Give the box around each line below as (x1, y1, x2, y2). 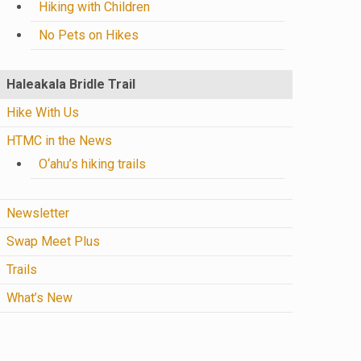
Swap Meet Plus (6, 234, 100, 249)
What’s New (6, 290, 73, 305)
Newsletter (6, 205, 69, 221)
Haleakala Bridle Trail (6, 77, 135, 92)
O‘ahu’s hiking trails (39, 156, 146, 172)
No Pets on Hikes (39, 27, 139, 43)
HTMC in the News (6, 133, 112, 148)
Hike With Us (6, 105, 79, 120)
